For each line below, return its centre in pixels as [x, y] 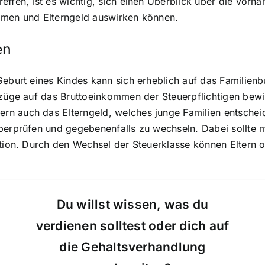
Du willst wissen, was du [132, 204]
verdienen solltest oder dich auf [132, 225]
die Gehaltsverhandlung [132, 247]
